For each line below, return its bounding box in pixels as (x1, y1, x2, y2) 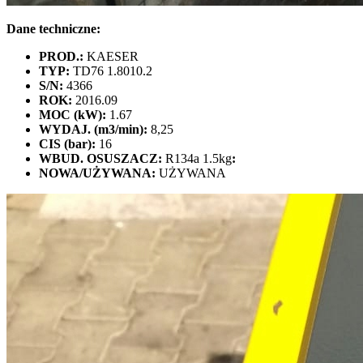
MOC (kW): (39, 107, 106, 122)
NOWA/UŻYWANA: (39, 165, 156, 180)
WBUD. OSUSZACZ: (39, 151, 162, 165)
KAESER (83, 49, 139, 63)
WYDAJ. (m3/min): (39, 122, 147, 136)
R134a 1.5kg (162, 151, 232, 165)
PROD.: (39, 49, 83, 63)
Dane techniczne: (6, 21, 100, 36)
